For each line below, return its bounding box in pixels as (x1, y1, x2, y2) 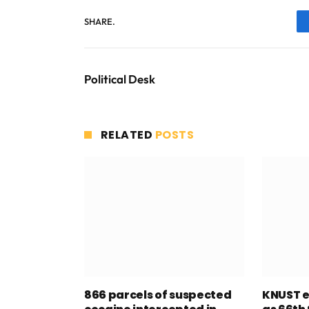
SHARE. (84, 15, 115, 27)
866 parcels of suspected (84, 287, 232, 303)
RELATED (101, 127, 155, 143)
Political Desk (84, 72, 155, 87)
